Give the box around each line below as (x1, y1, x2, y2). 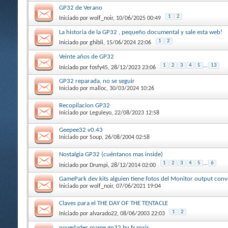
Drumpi (90, 162, 108, 168)
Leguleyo (90, 109, 111, 116)
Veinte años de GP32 (59, 53, 114, 60)
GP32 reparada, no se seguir (59, 77, 135, 84)
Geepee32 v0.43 (59, 126, 103, 133)
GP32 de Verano (59, 4, 102, 11)
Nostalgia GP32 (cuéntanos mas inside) (59, 151, 163, 158)
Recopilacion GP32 (59, 102, 110, 109)
